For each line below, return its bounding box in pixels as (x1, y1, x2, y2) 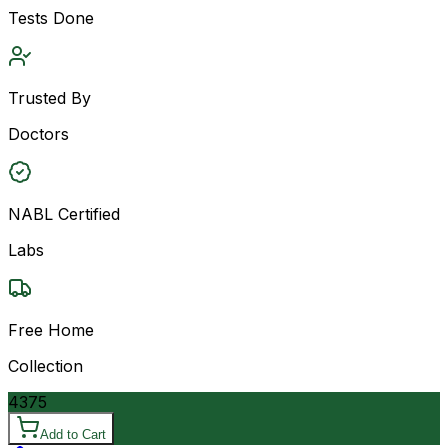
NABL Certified (8, 203, 120, 224)
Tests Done (8, 7, 94, 28)
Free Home (8, 319, 94, 340)
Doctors (8, 123, 69, 144)
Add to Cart (40, 426, 106, 442)
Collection (8, 355, 83, 376)
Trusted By (8, 87, 91, 108)
